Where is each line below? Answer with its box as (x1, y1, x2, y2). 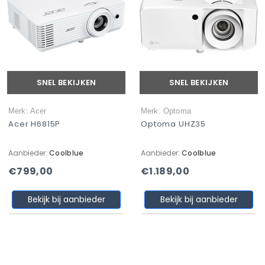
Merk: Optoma (141, 106, 191, 115)
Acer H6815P (8, 118, 61, 130)
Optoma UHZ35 (141, 118, 206, 130)
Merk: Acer (8, 106, 47, 115)
